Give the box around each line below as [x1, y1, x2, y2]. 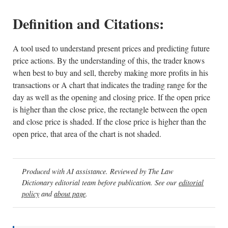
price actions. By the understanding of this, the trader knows [13, 55, 205, 66]
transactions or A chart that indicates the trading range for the [13, 79, 207, 90]
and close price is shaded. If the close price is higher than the [13, 116, 206, 127]
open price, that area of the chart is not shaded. [13, 128, 161, 139]
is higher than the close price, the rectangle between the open [13, 104, 207, 115]
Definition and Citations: [13, 13, 164, 34]
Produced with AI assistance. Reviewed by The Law [22, 166, 174, 177]
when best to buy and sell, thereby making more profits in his [13, 67, 208, 78]
